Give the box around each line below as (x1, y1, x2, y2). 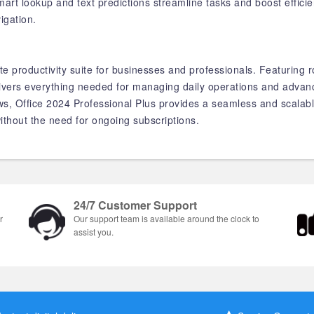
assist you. (74, 226, 114, 238)
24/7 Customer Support (74, 197, 197, 213)
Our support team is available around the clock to (74, 212, 259, 224)
